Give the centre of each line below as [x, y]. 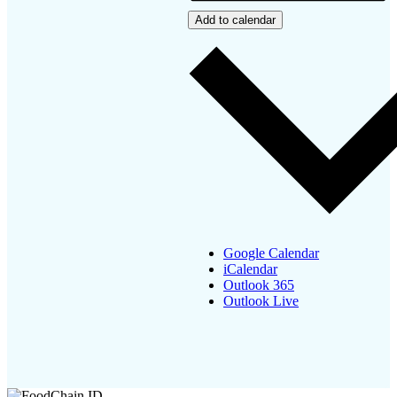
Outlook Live [261, 301]
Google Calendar [271, 253]
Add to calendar [235, 20]
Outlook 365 [259, 285]
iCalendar [250, 269]
